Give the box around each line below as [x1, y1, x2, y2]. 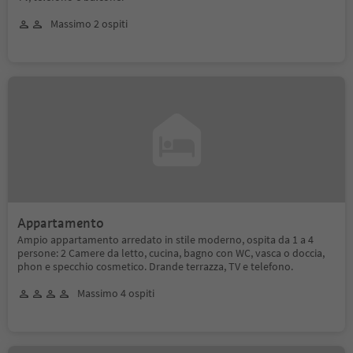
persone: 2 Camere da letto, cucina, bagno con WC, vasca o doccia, [17, 246, 325, 260]
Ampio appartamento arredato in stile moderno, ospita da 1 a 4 [17, 232, 314, 247]
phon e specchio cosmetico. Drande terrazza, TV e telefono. [17, 259, 293, 273]
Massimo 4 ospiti [77, 286, 154, 300]
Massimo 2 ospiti [50, 17, 128, 31]
